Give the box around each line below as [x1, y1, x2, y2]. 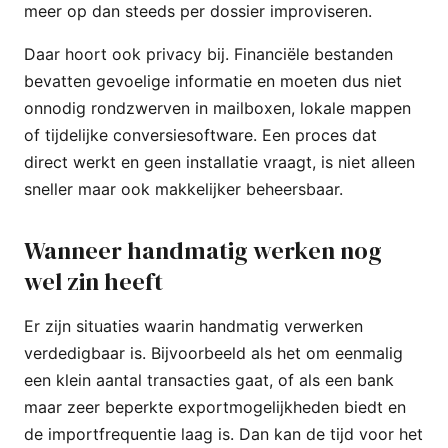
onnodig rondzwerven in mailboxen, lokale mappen [24, 97, 411, 118]
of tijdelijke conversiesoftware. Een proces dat [24, 124, 377, 145]
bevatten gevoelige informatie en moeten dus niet [24, 70, 402, 91]
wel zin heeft [24, 264, 163, 298]
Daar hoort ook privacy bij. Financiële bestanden [24, 43, 393, 64]
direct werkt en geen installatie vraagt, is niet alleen [24, 151, 415, 172]
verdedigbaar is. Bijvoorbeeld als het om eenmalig [24, 342, 403, 363]
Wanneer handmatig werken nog [24, 233, 382, 267]
